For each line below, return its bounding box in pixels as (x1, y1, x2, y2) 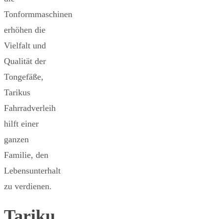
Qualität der (4, 56, 46, 66)
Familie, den (4, 150, 48, 160)
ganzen (4, 134, 29, 144)
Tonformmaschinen (4, 9, 72, 19)
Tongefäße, (4, 71, 44, 82)
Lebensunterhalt (4, 165, 61, 175)
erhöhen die (4, 24, 45, 35)
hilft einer (4, 118, 39, 129)
